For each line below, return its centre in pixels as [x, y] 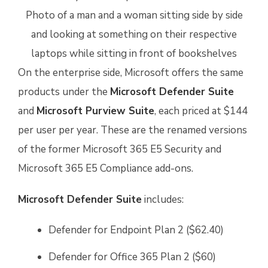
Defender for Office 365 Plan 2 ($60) [132, 257]
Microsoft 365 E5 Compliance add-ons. [106, 168]
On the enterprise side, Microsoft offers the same [131, 73]
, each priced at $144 [201, 111]
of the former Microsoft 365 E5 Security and [120, 149]
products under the [64, 92]
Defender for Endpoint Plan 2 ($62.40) [136, 230]
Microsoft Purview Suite [95, 111]
